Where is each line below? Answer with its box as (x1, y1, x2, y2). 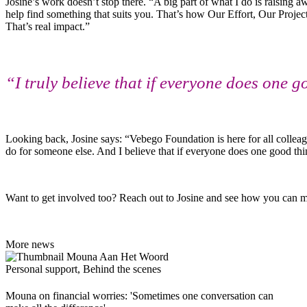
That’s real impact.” (5, 20, 90, 32)
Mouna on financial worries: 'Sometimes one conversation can (5, 289, 273, 302)
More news (5, 238, 54, 250)
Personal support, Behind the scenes (5, 262, 161, 275)
